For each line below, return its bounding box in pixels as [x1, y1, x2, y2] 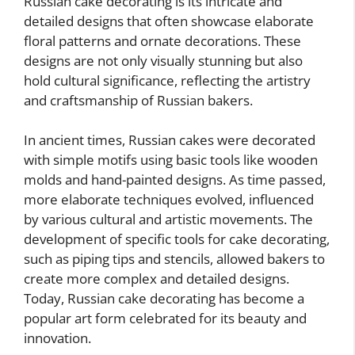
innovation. [24, 329, 91, 348]
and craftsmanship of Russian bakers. [24, 90, 253, 109]
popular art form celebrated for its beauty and [24, 309, 307, 328]
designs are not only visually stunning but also [24, 51, 303, 70]
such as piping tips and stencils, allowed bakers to [24, 250, 325, 269]
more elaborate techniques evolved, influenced [24, 190, 314, 209]
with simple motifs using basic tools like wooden [24, 151, 318, 170]
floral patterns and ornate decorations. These [24, 31, 301, 50]
